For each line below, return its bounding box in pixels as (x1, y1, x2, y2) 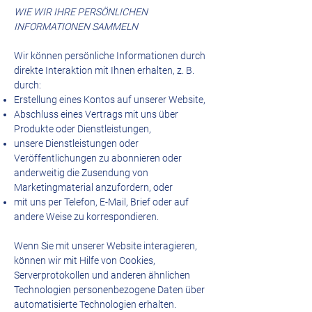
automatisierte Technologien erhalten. (14, 299, 176, 310)
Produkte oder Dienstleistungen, (14, 123, 151, 134)
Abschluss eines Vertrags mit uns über (14, 109, 178, 120)
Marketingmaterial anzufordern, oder (14, 182, 173, 193)
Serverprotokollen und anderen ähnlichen (14, 270, 190, 281)
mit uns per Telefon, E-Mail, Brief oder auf (14, 196, 189, 208)
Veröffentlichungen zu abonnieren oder (14, 153, 182, 164)
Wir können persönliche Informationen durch (14, 50, 205, 61)
